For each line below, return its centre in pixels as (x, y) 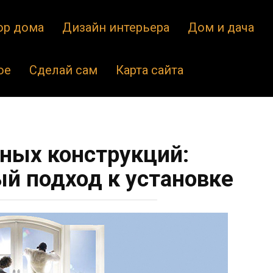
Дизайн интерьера (115, 27)
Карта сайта (149, 70)
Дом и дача (221, 27)
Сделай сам (63, 70)
